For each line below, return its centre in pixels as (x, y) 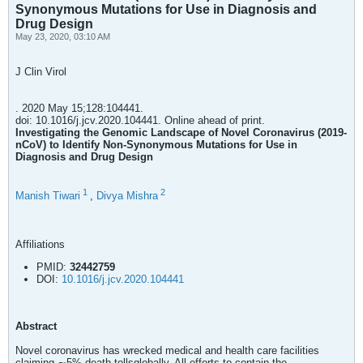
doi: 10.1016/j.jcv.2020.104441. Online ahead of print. (140, 120)
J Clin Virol (41, 72)
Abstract (36, 327)
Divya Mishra (127, 196)
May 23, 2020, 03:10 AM (63, 36)
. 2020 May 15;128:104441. (79, 108)
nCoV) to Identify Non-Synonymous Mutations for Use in (156, 145)
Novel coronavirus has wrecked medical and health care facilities (167, 351)
